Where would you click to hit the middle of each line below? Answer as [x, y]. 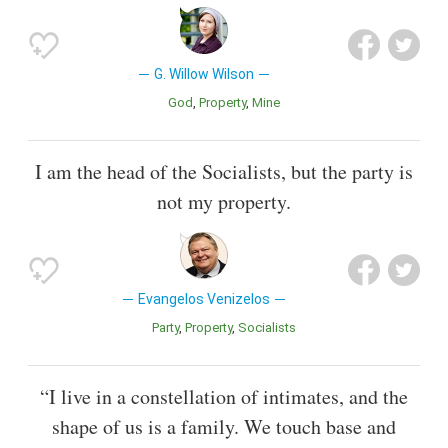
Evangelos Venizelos [203, 298]
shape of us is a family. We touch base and [224, 427]
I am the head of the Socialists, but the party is [224, 171]
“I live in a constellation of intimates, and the [224, 397]
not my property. [224, 201]
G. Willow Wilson [203, 73]
